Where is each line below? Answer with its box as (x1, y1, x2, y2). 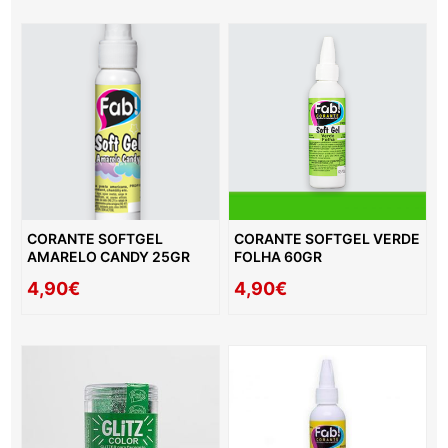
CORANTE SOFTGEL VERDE (234, 230, 421, 248)
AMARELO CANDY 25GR (27, 248, 191, 266)
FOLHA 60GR (234, 248, 323, 266)
